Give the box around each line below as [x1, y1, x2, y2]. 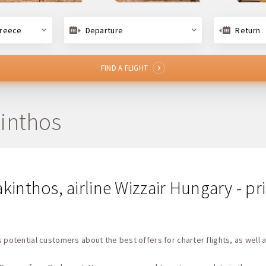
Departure [85, 24, 123, 36]
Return [235, 24, 261, 36]
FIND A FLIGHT [100, 62, 148, 73]
